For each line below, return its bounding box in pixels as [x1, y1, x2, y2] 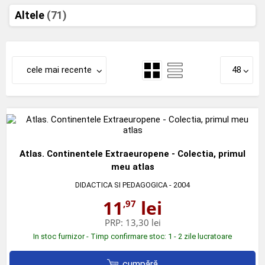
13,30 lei [125, 216, 161, 228]
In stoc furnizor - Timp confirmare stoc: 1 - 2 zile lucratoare [33, 232, 232, 241]
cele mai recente [27, 64, 92, 75]
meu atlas [111, 161, 154, 172]
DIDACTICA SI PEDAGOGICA [75, 180, 167, 189]
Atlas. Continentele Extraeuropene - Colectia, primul [20, 148, 245, 159]
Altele [15, 9, 47, 21]
